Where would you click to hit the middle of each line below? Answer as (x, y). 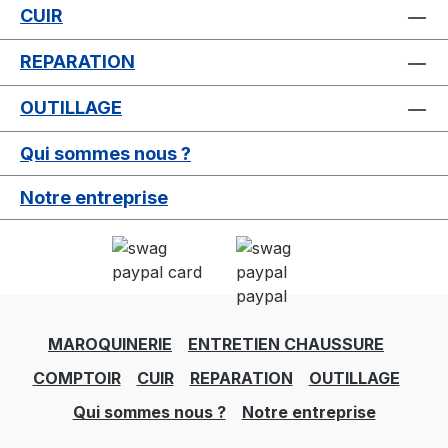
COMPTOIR (76, 378)
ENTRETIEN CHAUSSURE (286, 344)
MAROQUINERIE (110, 344)
